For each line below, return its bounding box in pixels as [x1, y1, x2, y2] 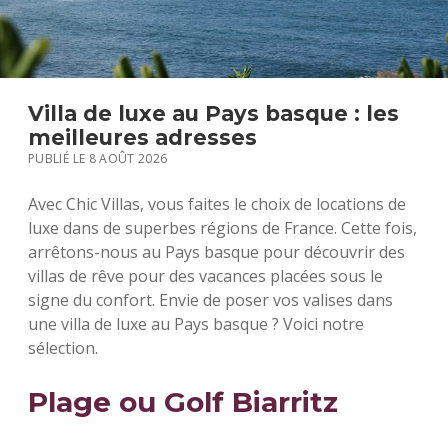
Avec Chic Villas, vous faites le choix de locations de [28, 193, 406, 215]
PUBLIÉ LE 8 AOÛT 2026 [28, 150, 168, 167]
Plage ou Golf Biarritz [28, 385, 338, 419]
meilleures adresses [28, 125, 257, 150]
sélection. [28, 337, 98, 359]
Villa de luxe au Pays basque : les [28, 101, 399, 126]
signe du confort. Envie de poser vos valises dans [28, 289, 393, 311]
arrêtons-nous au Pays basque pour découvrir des [28, 241, 405, 263]
